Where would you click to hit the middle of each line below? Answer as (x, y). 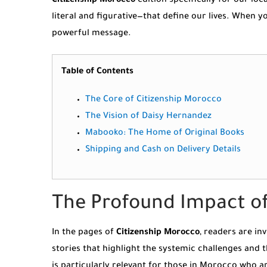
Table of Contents (97, 72)
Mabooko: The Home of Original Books (165, 133)
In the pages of (84, 233)
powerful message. (91, 34)
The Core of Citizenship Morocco (153, 100)
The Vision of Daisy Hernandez (148, 117)
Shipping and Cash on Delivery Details (163, 150)
